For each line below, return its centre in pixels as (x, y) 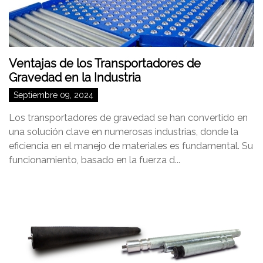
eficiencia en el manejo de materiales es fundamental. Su (131, 146)
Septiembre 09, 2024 (53, 95)
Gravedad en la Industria (75, 77)
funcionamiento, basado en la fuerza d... (95, 160)
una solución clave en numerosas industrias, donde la (124, 132)
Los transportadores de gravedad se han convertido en (128, 118)
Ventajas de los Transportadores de (105, 63)
